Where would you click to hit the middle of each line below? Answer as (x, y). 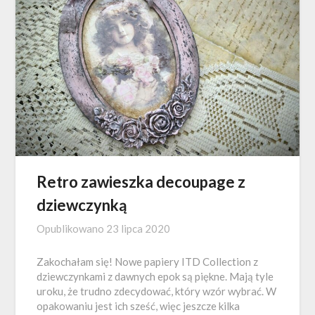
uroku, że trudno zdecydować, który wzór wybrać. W (157, 291)
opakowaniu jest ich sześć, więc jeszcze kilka (139, 306)
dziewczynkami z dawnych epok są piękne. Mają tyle (155, 276)
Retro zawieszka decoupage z (141, 181)
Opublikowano (72, 228)
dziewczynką (82, 205)
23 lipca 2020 (139, 228)
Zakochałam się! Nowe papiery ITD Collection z (148, 261)
